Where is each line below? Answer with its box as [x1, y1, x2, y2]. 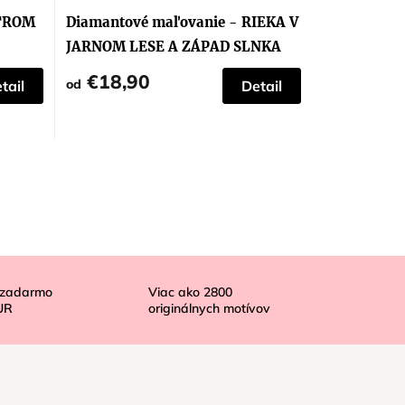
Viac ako [148, 284, 204, 301]
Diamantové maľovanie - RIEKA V [65, 14, 298, 32]
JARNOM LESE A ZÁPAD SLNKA [65, 38, 281, 56]
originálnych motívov [148, 300, 271, 317]
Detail [241, 77, 282, 96]
